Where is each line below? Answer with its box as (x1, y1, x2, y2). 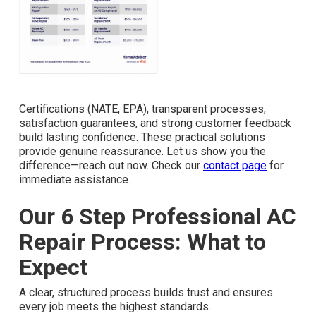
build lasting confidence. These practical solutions (19, 130, 265, 145)
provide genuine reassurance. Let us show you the (19, 145, 266, 159)
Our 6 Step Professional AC (19, 203, 296, 231)
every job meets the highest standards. (19, 300, 211, 314)
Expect (19, 254, 87, 281)
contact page (203, 159, 267, 173)
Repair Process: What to (19, 229, 266, 256)
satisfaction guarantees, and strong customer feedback (19, 116, 291, 130)
